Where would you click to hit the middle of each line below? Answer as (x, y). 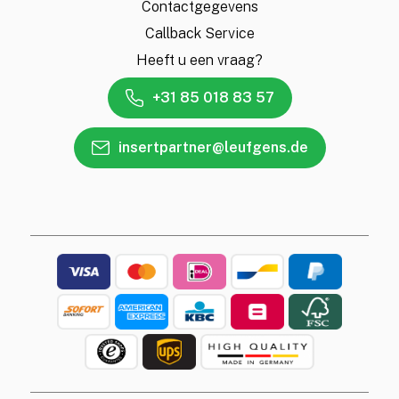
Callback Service (199, 33)
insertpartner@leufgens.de (213, 147)
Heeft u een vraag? (199, 60)
